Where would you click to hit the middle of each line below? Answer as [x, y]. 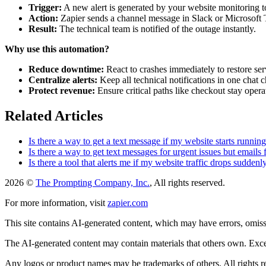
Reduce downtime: [66, 69]
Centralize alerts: [63, 80]
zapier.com [128, 202]
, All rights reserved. [187, 182]
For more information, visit [55, 202]
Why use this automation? [57, 49]
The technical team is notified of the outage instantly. [156, 28]
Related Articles [54, 115]
